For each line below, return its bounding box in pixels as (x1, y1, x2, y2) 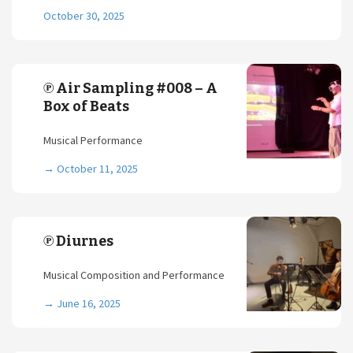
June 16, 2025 (57, 296, 121, 310)
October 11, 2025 (57, 162, 138, 176)
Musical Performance (43, 133, 143, 147)
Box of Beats (43, 98, 129, 115)
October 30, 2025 (43, 9, 124, 23)
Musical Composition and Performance (43, 268, 225, 282)
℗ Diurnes (43, 232, 113, 250)
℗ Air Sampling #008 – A (43, 80, 217, 97)
